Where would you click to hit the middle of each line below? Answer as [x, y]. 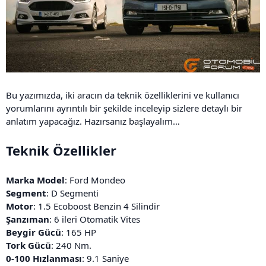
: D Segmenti [72, 193]
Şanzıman [28, 219]
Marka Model [35, 180]
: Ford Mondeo [95, 180]
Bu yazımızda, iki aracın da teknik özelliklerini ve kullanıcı [123, 95]
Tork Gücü [28, 245]
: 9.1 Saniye [105, 258]
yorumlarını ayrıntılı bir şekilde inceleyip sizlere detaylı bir [124, 108]
